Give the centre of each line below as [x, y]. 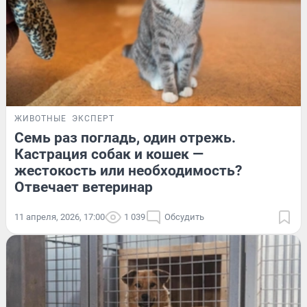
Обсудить [184, 217]
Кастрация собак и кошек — [109, 154]
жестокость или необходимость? [128, 170]
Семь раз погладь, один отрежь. [125, 137]
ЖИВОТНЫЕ [40, 118]
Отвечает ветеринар [84, 187]
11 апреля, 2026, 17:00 [60, 217]
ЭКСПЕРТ [93, 118]
